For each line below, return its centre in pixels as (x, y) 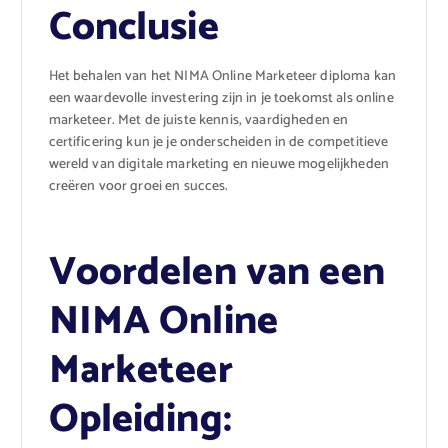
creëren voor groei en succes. (138, 186)
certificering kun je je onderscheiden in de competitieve (218, 142)
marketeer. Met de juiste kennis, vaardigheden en (198, 120)
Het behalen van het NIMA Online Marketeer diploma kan (222, 76)
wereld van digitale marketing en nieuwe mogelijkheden (218, 164)
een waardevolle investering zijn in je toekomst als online (221, 98)
